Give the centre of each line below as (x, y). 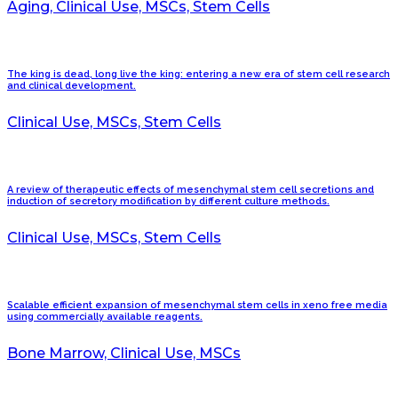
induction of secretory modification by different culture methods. (168, 201)
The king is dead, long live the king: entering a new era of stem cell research (199, 74)
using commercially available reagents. (105, 316)
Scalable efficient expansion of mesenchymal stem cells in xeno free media (197, 305)
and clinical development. (72, 85)
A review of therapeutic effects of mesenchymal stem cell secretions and (191, 189)
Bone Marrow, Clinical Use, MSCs (124, 353)
